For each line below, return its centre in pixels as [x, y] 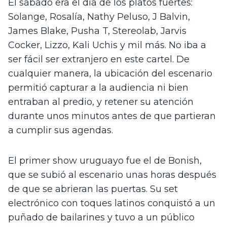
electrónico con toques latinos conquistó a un [112, 203]
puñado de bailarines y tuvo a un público [101, 217]
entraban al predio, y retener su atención [101, 102]
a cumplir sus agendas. [61, 130]
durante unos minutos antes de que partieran [112, 116]
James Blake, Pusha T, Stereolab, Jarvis [97, 31]
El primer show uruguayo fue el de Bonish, [105, 160]
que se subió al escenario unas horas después [112, 175]
